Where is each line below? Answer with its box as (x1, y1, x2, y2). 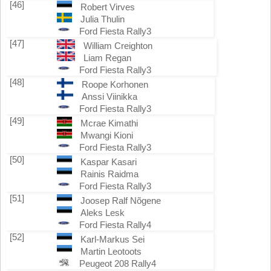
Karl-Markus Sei (80, 234, 145, 244)
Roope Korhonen (81, 79, 148, 90)
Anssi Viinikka (81, 91, 137, 102)
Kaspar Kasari (80, 157, 137, 167)
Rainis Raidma (80, 169, 139, 179)
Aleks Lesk (80, 207, 125, 218)
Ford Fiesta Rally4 (79, 220, 151, 230)
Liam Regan (83, 53, 131, 63)
